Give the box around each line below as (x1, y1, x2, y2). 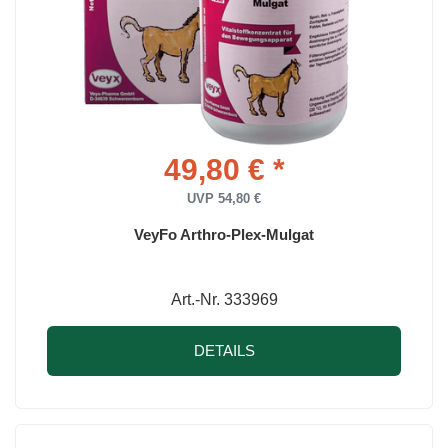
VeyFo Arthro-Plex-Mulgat (134, 226, 314, 244)
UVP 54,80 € (187, 191, 261, 207)
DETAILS (193, 342, 255, 360)
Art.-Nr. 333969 (170, 291, 278, 309)
